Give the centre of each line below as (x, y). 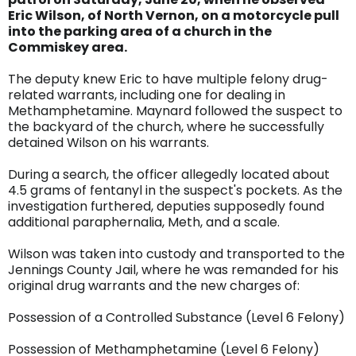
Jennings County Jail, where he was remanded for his (173, 270)
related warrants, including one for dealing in (147, 95)
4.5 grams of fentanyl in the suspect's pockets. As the (175, 190)
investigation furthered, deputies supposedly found (166, 206)
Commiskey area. (68, 47)
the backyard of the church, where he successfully (166, 127)
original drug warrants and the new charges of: (154, 286)
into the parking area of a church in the (140, 31)
